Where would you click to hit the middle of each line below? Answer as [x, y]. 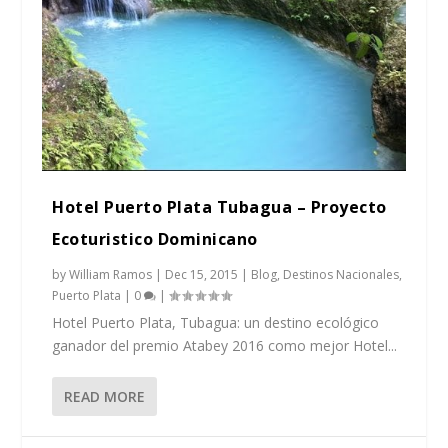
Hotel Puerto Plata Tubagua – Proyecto [219, 206]
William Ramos [111, 274]
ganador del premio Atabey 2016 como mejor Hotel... [225, 345]
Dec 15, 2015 [202, 274]
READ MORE [105, 396]
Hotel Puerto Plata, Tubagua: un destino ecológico [216, 322]
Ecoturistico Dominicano [155, 238]
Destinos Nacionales [341, 274]
